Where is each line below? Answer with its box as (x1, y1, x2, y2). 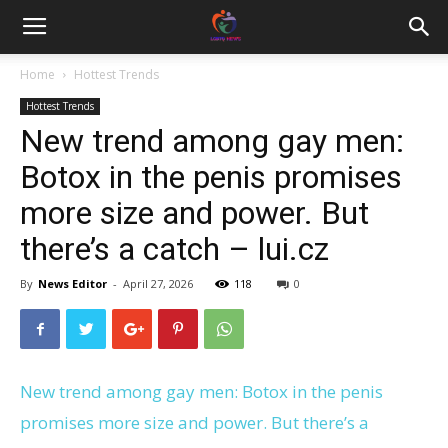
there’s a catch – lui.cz (20, 230, 329, 268)
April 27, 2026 (123, 276, 193, 291)
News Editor (38, 276, 107, 291)
